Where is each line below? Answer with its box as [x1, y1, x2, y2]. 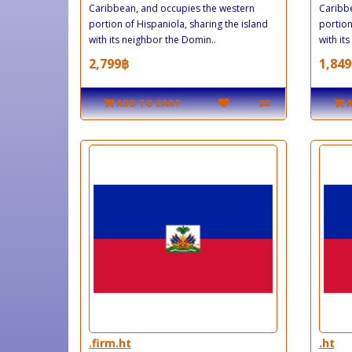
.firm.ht [89, 335, 131, 350]
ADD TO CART [116, 96, 181, 110]
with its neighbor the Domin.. [89, 32, 216, 46]
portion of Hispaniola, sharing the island [89, 16, 268, 31]
